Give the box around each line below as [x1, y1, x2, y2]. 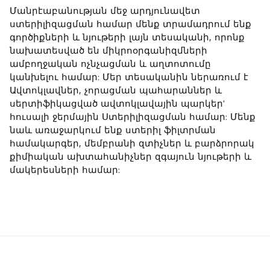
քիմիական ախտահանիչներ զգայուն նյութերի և [10, 151, 251, 162]
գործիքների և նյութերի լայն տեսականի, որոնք [10, 32, 245, 43]
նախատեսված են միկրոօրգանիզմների [10, 45, 207, 56]
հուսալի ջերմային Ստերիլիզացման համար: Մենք [10, 111, 256, 122]
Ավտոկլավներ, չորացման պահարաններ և [10, 85, 222, 96]
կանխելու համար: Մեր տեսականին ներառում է [10, 72, 248, 83]
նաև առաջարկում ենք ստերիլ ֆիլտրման [10, 125, 216, 136]
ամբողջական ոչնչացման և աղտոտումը [10, 58, 211, 69]
